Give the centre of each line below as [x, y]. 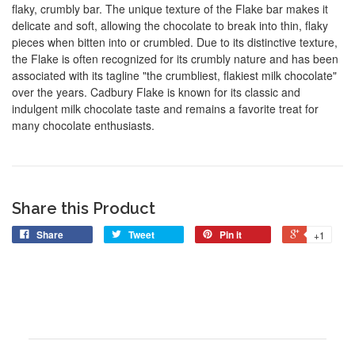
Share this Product [84, 209]
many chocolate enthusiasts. [83, 126]
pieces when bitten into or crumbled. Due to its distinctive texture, [175, 42]
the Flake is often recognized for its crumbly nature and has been [175, 59]
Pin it [231, 235]
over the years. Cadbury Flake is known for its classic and [156, 92]
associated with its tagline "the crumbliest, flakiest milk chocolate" [174, 76]
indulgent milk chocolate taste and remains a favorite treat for [165, 109]
